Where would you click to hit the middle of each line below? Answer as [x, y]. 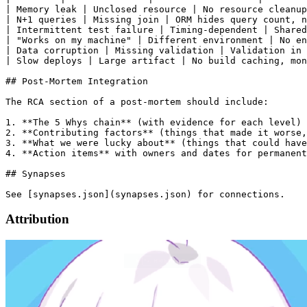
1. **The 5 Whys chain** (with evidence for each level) [153, 122]
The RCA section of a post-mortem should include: [137, 101]
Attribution [37, 219]
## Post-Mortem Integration [77, 81]
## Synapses [36, 173]
